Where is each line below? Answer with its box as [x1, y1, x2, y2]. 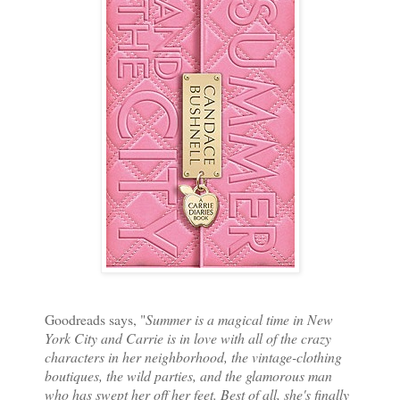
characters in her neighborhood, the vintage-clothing [45, 346, 342, 366]
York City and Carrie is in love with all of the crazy [45, 328, 331, 347]
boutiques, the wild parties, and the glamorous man [45, 365, 332, 385]
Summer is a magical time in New [146, 309, 333, 329]
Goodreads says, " [45, 309, 146, 329]
